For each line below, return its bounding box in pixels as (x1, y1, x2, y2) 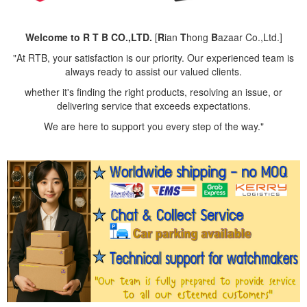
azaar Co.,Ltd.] (217, 29, 282, 44)
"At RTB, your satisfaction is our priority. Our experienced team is (13, 50, 294, 64)
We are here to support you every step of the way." (43, 119, 264, 133)
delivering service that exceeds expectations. (56, 98, 251, 112)
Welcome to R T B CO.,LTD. (25, 29, 152, 44)
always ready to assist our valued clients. (65, 64, 242, 78)
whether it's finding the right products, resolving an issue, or (25, 84, 282, 99)
